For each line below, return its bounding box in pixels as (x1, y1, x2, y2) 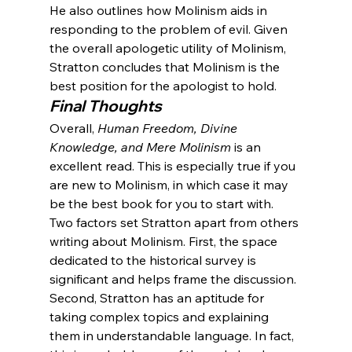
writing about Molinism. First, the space (49, 233, 280, 249)
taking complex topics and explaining (49, 308, 272, 324)
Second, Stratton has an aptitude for (49, 289, 267, 306)
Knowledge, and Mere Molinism (49, 138, 231, 155)
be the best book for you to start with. (49, 195, 277, 211)
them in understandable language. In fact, (49, 327, 297, 343)
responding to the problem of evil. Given (49, 20, 291, 37)
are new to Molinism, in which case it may (49, 176, 291, 192)
